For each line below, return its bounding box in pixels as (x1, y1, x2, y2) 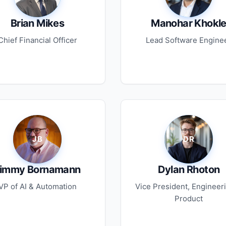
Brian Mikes (10, 17, 65, 29)
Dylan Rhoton (157, 163, 220, 176)
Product (175, 194, 203, 203)
